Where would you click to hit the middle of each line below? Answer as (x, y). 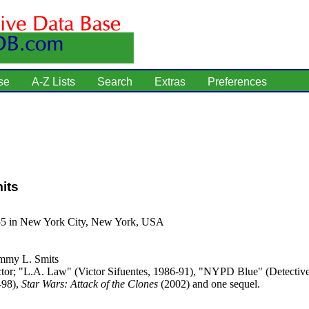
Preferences (237, 82)
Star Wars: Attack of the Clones (90, 283)
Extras (170, 82)
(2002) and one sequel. (209, 283)
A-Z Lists (53, 82)
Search (115, 82)
